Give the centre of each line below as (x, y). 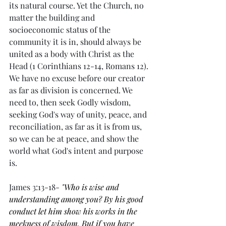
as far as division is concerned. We (72, 90)
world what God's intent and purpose (77, 151)
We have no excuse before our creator (78, 78)
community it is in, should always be (76, 42)
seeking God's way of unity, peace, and (79, 114)
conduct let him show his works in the (74, 211)
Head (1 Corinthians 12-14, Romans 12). (80, 66)
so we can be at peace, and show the (75, 138)
